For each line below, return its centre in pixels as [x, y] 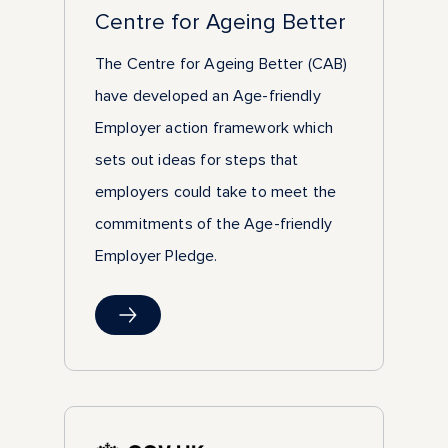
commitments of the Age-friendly [213, 224]
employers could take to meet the [216, 192]
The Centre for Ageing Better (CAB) [221, 64]
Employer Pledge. [156, 256]
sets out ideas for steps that [197, 160]
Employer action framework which [214, 128]
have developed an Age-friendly [208, 96]
